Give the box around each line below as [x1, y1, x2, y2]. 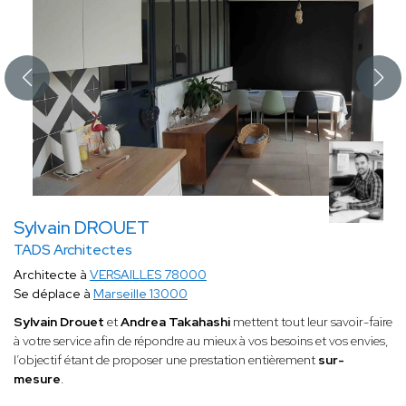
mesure [14, 371, 61, 388]
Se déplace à [14, 285, 93, 303]
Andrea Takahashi [121, 314, 230, 331]
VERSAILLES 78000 [90, 266, 207, 284]
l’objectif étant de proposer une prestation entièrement [14, 352, 318, 369]
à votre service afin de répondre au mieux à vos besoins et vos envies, [14, 333, 389, 350]
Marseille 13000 [93, 285, 188, 303]
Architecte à [14, 266, 90, 284]
